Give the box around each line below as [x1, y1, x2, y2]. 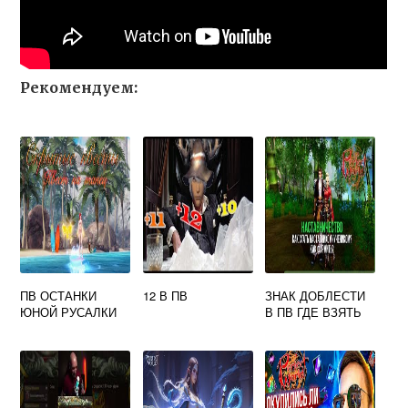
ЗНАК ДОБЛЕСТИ [265, 287, 366, 304]
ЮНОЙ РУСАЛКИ [20, 303, 117, 321]
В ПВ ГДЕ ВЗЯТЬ [265, 303, 362, 321]
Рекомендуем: [20, 78, 138, 97]
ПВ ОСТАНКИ [20, 287, 97, 304]
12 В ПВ [142, 287, 188, 304]
